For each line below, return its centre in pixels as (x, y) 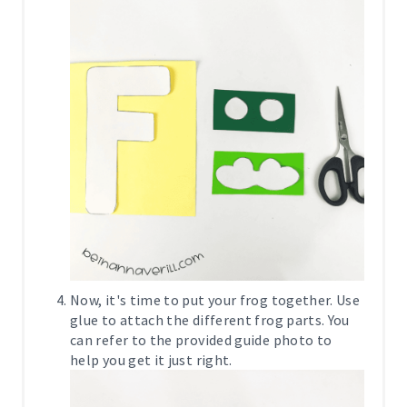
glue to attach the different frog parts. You (210, 320)
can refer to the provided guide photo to (201, 340)
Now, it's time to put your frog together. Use (215, 300)
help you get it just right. (151, 360)
